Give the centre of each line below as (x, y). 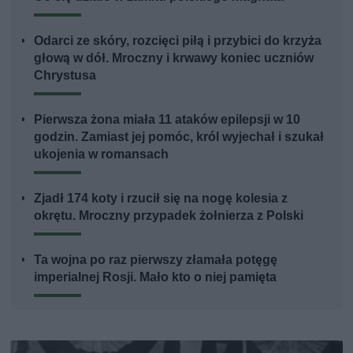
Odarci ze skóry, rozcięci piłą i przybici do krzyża (178, 40)
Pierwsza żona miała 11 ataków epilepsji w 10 (167, 119)
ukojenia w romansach (102, 154)
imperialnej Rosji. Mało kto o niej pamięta (156, 277)
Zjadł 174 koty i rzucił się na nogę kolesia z (161, 198)
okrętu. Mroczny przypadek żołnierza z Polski (169, 215)
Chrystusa (65, 75)
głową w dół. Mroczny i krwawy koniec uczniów (174, 58)
